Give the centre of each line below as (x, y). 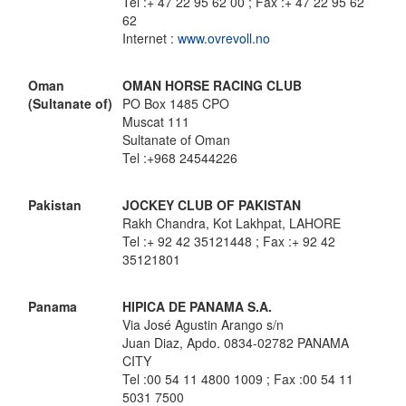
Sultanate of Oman (176, 140)
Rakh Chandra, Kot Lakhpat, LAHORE (232, 223)
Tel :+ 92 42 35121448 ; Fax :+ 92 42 (229, 241)
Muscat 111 (156, 121)
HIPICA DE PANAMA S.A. (197, 306)
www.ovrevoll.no (224, 38)
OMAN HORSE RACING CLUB (212, 85)
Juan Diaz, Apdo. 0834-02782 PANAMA (236, 343)
